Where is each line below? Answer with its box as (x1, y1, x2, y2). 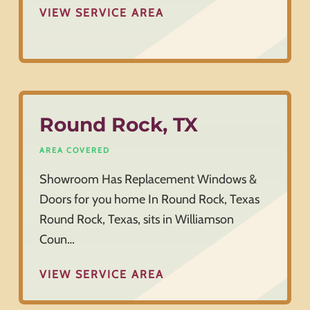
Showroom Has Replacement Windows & (39, 172, 257, 188)
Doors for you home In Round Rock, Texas (39, 192, 259, 208)
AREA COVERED (39, 145, 110, 156)
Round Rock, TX (39, 113, 198, 137)
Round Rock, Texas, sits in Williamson (39, 212, 234, 228)
